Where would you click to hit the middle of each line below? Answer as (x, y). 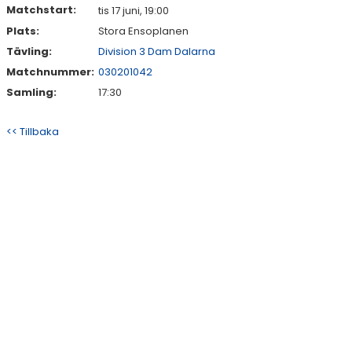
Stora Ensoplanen (143, 31)
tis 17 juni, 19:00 (134, 11)
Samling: (31, 92)
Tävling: (29, 51)
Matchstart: (41, 10)
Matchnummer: (51, 72)
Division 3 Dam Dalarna (157, 51)
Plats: (23, 31)
